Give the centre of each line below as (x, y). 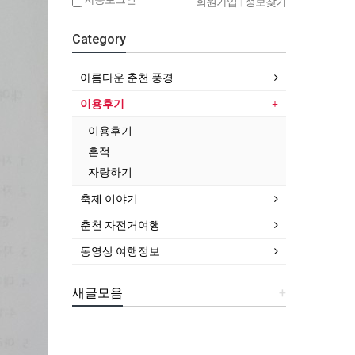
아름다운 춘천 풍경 (127, 78)
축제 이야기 (109, 199)
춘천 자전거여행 (120, 225)
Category (99, 40)
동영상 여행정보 (120, 252)
